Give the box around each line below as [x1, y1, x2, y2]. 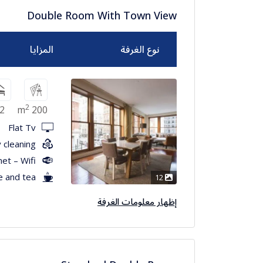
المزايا [30, 42, 53, 56]
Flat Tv [8, 121, 36, 133]
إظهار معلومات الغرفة [97, 195, 177, 207]
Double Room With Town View [27, 8, 177, 22]
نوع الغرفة [120, 42, 159, 56]
